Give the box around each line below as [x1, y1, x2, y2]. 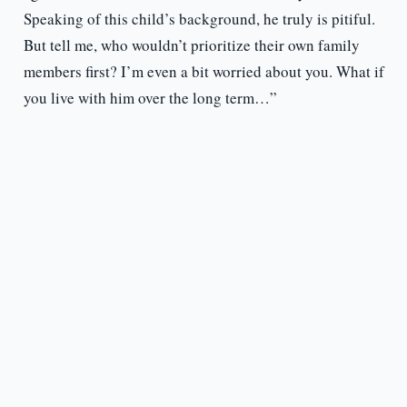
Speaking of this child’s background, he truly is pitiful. [23, 8, 375, 30]
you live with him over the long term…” [23, 87, 277, 109]
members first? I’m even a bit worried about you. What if [23, 61, 384, 83]
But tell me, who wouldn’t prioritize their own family [23, 35, 360, 56]
